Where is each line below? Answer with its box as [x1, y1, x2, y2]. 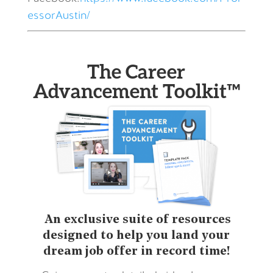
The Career [87, 59, 186, 83]
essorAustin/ [27, 10, 90, 22]
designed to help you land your [43, 229, 230, 242]
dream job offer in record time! [43, 245, 230, 258]
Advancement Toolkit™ [32, 79, 240, 102]
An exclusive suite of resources [41, 213, 232, 226]
